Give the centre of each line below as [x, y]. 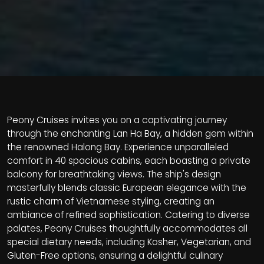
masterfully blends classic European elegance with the [127, 188]
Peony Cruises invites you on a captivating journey [117, 120]
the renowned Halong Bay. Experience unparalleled [118, 147]
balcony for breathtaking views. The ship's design [114, 174]
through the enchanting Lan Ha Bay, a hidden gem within [130, 134]
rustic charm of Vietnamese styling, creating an [111, 202]
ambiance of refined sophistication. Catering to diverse [128, 215]
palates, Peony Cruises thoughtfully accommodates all [127, 229]
